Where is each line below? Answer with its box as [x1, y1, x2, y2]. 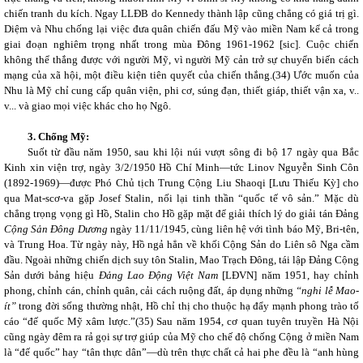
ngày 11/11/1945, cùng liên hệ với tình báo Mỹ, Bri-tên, [107, 223, 360, 235]
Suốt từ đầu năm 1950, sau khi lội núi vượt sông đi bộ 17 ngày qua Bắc [27, 146, 359, 158]
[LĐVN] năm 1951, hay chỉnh [218, 269, 360, 281]
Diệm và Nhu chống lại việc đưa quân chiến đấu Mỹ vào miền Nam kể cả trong [4, 23, 359, 35]
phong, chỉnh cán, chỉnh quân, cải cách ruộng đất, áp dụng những [4, 284, 297, 297]
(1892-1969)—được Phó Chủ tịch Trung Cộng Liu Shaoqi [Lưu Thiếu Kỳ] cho [4, 177, 359, 189]
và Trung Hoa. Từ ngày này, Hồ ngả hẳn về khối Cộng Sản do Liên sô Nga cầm [4, 238, 359, 250]
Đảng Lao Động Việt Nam [98, 269, 219, 281]
